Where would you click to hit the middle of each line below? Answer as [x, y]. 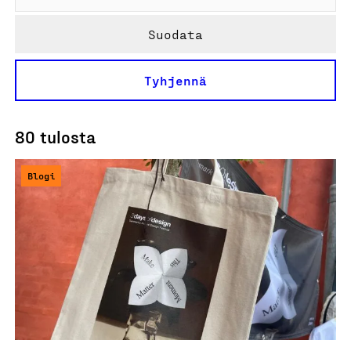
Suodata [175, 34]
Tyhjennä [175, 80]
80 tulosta [55, 136]
